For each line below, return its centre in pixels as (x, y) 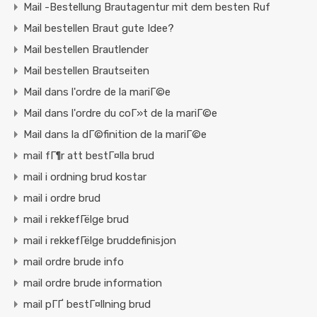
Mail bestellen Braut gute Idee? (99, 29)
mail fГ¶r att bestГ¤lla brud (89, 156)
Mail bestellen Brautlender (86, 50)
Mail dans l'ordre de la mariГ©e (97, 92)
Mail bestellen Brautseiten (86, 71)
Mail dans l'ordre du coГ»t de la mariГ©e (120, 114)
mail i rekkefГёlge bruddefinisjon (100, 241)
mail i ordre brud (62, 198)
